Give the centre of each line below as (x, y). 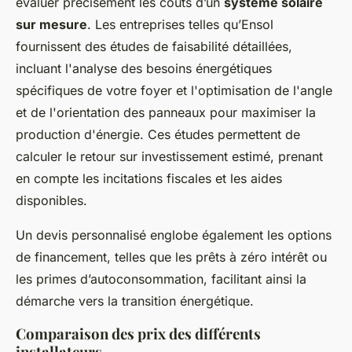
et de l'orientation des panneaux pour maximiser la (166, 112)
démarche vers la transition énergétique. (135, 301)
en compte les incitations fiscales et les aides (149, 178)
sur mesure (51, 24)
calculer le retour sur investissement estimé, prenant (169, 156)
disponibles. (51, 200)
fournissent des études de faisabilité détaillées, (154, 46)
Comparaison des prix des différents (138, 333)
